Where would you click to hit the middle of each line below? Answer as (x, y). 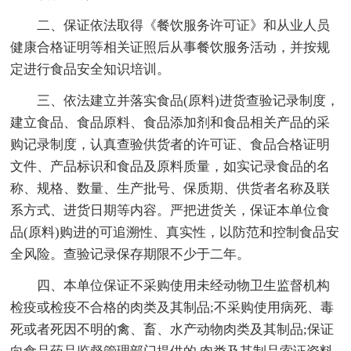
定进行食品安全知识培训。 (90, 69)
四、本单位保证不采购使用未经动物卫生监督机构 (184, 285)
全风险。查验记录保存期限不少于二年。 (130, 254)
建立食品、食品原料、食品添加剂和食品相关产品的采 (170, 122)
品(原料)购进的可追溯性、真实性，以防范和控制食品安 (175, 232)
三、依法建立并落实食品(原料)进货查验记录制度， (188, 100)
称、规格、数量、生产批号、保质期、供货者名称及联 (170, 188)
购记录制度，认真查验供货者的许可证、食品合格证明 (170, 144)
